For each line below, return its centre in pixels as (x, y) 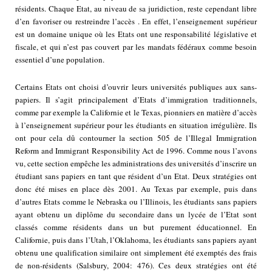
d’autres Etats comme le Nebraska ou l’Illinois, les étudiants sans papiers (136, 202)
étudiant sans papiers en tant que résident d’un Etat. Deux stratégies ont (136, 176)
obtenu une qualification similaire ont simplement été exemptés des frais (136, 253)
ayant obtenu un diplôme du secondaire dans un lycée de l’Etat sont (136, 215)
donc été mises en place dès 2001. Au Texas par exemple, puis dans (136, 189)
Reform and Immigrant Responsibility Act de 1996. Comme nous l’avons (136, 151)
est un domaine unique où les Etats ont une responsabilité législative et (136, 34)
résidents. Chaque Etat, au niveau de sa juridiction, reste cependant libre (136, 9)
